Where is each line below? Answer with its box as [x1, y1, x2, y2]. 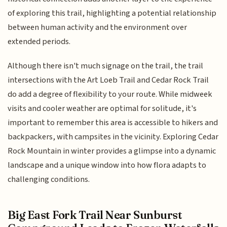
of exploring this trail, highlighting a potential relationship [8, 7, 217, 19]
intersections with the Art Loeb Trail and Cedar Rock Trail [8, 74, 209, 87]
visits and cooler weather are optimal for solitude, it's [8, 102, 197, 115]
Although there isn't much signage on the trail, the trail [8, 60, 204, 72]
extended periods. [8, 35, 71, 48]
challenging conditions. [8, 173, 90, 186]
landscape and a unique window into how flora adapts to [8, 159, 207, 172]
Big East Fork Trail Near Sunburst [8, 207, 182, 222]
